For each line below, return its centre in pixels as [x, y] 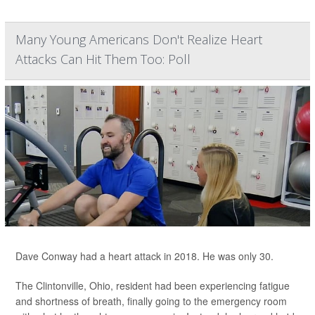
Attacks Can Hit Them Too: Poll [103, 59]
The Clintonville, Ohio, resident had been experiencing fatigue [153, 286]
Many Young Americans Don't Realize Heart [139, 40]
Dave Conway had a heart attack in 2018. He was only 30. [144, 256]
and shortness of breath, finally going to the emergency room [151, 301]
